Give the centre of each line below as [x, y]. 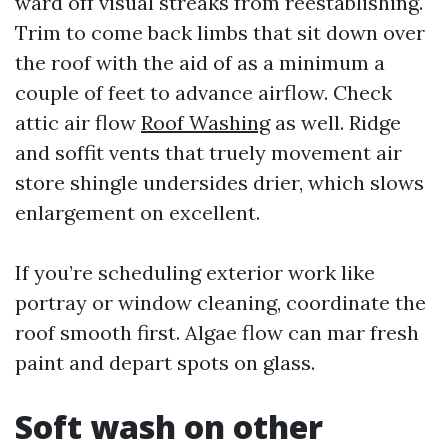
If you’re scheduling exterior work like [195, 272]
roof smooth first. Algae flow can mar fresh [217, 332]
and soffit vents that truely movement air [208, 152]
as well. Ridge [335, 122]
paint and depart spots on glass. [165, 362]
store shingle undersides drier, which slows [219, 182]
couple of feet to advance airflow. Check [203, 92]
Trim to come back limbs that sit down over [220, 32]
